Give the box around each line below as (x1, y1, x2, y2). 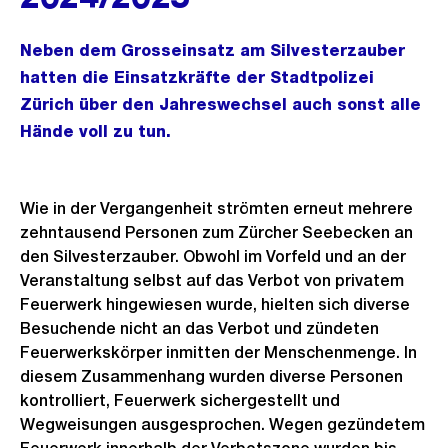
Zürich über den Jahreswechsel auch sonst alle (20, 95, 421, 114)
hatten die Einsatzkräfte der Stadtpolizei (20, 68, 374, 87)
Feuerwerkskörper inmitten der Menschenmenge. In (20, 343, 417, 362)
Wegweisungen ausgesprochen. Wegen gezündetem (20, 415, 425, 434)
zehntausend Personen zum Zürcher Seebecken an (20, 223, 413, 242)
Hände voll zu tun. (20, 122, 171, 141)
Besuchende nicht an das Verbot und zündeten (20, 319, 379, 338)
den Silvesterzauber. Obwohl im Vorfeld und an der (20, 247, 406, 266)
